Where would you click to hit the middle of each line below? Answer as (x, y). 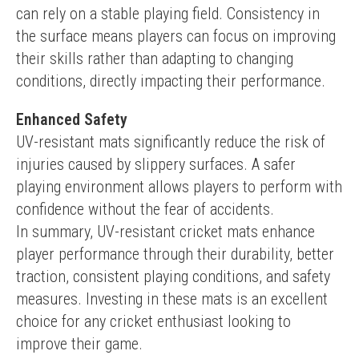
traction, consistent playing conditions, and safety (173, 276)
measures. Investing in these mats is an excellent (172, 299)
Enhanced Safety (72, 119)
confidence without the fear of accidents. (145, 209)
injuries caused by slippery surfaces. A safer (156, 164)
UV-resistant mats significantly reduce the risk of (171, 142)
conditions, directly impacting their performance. (171, 81)
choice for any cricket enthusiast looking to (153, 321)
